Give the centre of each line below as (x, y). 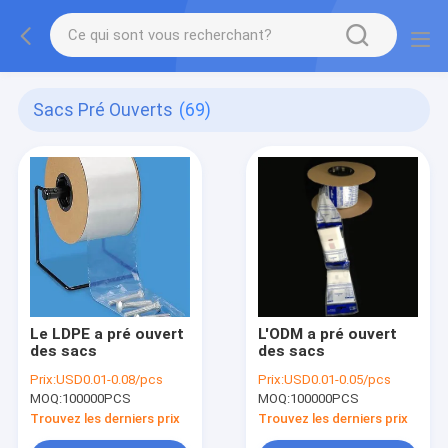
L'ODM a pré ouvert (328, 333)
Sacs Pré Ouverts (103, 110)
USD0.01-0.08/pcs (109, 379)
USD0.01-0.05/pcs (338, 379)
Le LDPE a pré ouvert (106, 333)
